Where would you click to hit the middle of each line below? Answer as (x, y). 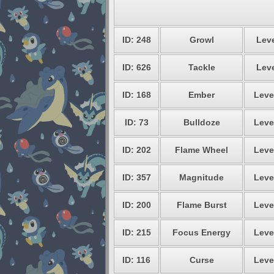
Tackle (202, 67)
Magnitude (202, 177)
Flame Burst (202, 205)
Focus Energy (202, 232)
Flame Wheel (202, 150)
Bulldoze (202, 122)
